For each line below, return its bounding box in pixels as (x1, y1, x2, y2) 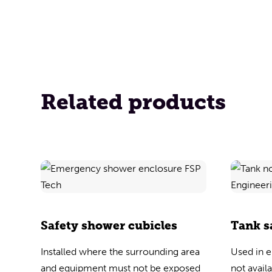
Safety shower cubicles (41, 219, 178, 233)
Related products (41, 89, 226, 115)
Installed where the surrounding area (41, 246, 200, 257)
